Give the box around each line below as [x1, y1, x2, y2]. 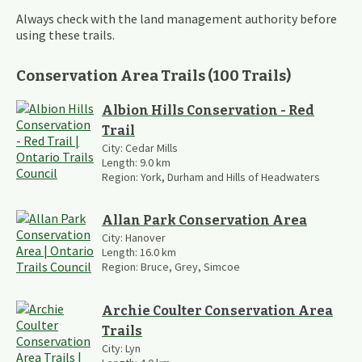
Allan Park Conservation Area [102, 212, 307, 228]
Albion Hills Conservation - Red [102, 102, 314, 118]
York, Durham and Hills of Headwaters [141, 169, 320, 184]
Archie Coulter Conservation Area [102, 302, 333, 318]
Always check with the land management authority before [16, 11, 337, 27]
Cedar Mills [125, 140, 178, 155]
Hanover [125, 229, 166, 245]
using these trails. [16, 27, 115, 43]
